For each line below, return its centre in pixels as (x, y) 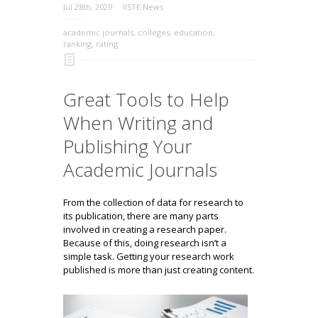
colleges (154, 33)
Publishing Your (128, 147)
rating (107, 44)
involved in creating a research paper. (145, 230)
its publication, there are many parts (141, 216)
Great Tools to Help (146, 100)
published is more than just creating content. (159, 270)
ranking (77, 44)
